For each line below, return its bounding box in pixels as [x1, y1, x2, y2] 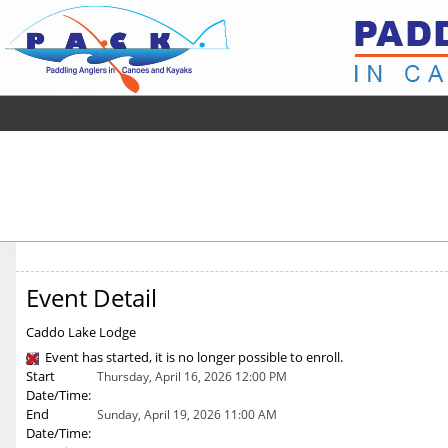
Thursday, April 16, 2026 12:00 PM [97, 368, 287, 385]
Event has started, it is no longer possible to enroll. [45, 348, 343, 366]
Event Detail [26, 281, 157, 314]
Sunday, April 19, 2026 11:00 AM [97, 406, 277, 423]
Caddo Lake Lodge [26, 323, 136, 341]
